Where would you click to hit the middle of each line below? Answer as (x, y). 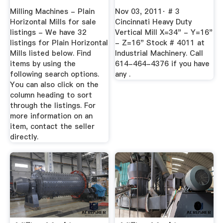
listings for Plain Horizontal (59, 43)
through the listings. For (53, 106)
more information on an (51, 116)
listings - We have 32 (48, 33)
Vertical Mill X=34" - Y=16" (164, 33)
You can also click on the (54, 85)
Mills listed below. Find (50, 54)
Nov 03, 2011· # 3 (148, 12)
